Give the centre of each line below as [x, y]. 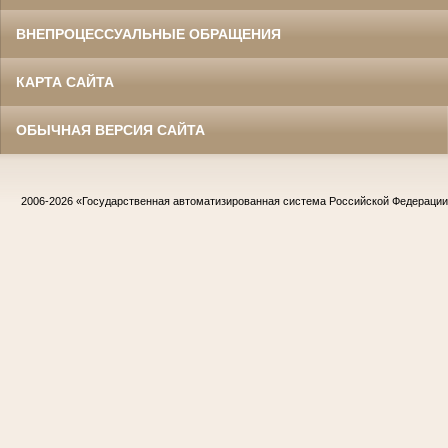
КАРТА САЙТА [65, 82]
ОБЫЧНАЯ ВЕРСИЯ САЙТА [110, 130]
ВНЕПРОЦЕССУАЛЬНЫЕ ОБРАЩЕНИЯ [148, 34]
